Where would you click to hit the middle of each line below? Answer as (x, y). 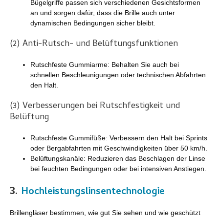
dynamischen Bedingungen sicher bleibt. (93, 23)
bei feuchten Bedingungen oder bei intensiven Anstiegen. (118, 168)
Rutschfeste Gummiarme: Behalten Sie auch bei (105, 64)
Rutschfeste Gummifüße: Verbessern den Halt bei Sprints (119, 138)
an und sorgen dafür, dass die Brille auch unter (103, 12)
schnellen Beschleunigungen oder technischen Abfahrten (118, 75)
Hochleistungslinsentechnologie (93, 192)
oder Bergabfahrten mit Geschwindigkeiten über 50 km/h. (119, 148)
